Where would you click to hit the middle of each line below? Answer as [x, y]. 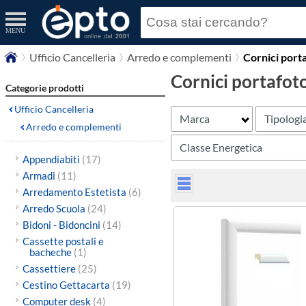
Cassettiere [50, 268]
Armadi [40, 176]
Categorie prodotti [45, 88]
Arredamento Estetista [75, 192]
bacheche [51, 252]
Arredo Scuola [55, 208]
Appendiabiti [52, 159]
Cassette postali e [63, 241]
